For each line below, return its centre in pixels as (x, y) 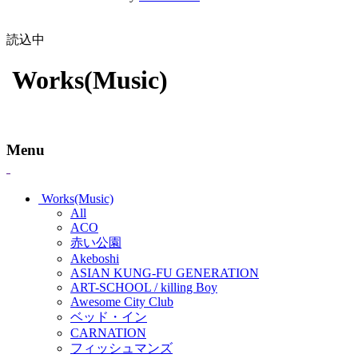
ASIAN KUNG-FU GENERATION (165, 273)
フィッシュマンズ (121, 348)
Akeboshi (95, 259)
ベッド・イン (109, 317)
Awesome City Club (122, 302)
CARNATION (108, 333)
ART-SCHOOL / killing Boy (144, 288)
